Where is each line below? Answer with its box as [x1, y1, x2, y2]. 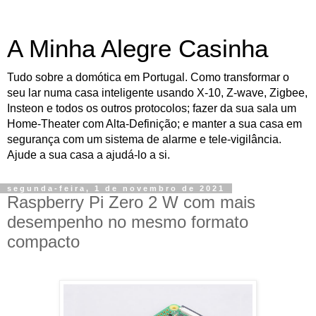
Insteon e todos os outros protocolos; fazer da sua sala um [7, 102, 296, 114]
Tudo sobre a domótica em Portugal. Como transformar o [7, 71, 289, 83]
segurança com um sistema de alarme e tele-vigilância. [7, 133, 281, 145]
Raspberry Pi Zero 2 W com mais [7, 193, 255, 212]
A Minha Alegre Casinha [7, 35, 268, 62]
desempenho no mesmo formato [7, 212, 248, 231]
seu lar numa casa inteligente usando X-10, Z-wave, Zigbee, [7, 87, 308, 99]
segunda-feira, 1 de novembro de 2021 [7, 184, 225, 193]
